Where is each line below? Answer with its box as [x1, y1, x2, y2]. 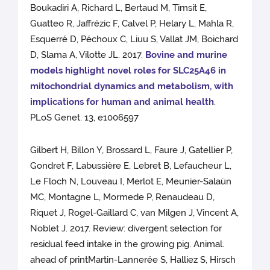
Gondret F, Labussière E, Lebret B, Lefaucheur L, [30, 160, 232, 172]
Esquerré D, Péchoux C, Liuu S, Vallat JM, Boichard [30, 34, 239, 45]
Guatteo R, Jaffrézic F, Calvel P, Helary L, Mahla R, [30, 18, 234, 30]
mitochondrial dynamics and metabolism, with [30, 81, 234, 92]
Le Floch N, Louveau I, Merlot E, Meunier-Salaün [30, 176, 232, 187]
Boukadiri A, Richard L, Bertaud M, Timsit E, [30, 2, 207, 14]
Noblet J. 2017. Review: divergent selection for [30, 223, 222, 234]
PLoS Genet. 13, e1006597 [30, 112, 139, 124]
